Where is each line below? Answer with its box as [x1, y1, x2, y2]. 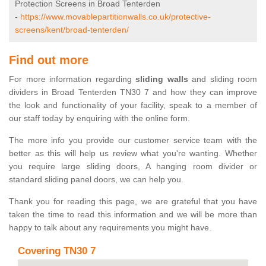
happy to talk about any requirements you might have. [9, 223, 211, 233]
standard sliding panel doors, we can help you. [9, 175, 183, 185]
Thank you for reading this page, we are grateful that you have [9, 197, 257, 207]
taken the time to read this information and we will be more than [9, 210, 257, 220]
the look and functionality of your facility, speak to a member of [9, 100, 257, 110]
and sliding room [188, 74, 257, 84]
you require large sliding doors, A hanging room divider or [9, 161, 257, 172]
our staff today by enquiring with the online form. [9, 113, 190, 123]
